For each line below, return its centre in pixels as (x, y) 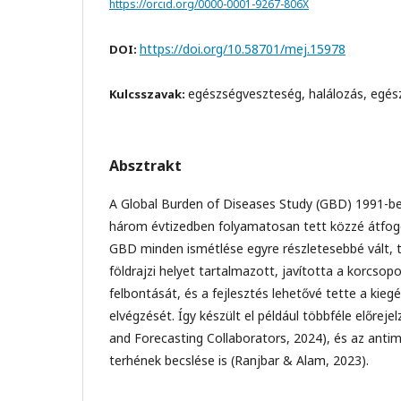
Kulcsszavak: (149, 94)
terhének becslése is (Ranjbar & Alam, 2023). (239, 360)
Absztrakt (145, 165)
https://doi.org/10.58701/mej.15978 (243, 48)
